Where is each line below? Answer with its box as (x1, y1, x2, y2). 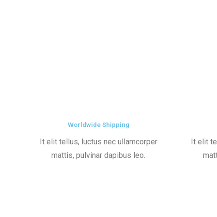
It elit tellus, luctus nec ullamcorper (39, 137, 157, 146)
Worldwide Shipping (67, 121, 129, 128)
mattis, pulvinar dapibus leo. (51, 150, 146, 160)
